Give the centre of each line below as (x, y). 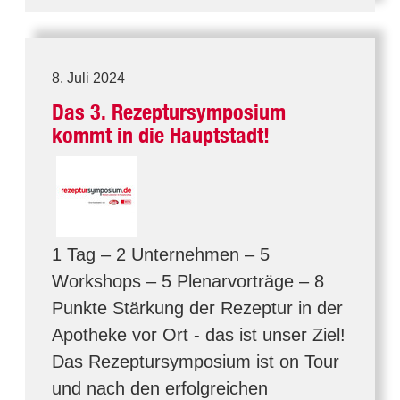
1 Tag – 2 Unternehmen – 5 (161, 254)
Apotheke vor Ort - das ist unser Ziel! (199, 335)
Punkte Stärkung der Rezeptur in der (197, 308)
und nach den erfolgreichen (160, 388)
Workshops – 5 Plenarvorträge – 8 (188, 281)
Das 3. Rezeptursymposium (169, 112)
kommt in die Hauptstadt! (161, 135)
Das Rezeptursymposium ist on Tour (196, 362)
